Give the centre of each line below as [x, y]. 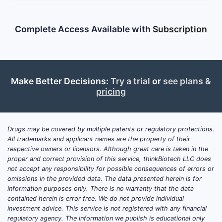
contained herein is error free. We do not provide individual [96, 198]
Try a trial [130, 81]
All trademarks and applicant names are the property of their [99, 139]
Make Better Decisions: [61, 81]
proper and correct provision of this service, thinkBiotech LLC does [109, 159]
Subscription [180, 29]
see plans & [187, 81]
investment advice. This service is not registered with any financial [107, 208]
